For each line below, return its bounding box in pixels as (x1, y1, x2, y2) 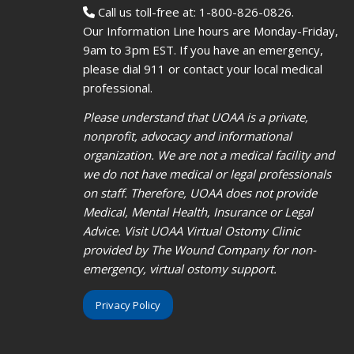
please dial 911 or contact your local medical (82, 60, 322, 77)
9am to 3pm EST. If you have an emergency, (82, 41, 323, 58)
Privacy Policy (95, 298, 160, 313)
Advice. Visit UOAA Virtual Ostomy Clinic (82, 222, 300, 239)
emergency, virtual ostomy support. (82, 260, 277, 277)
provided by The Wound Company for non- (82, 241, 316, 258)
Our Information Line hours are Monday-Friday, (82, 22, 338, 39)
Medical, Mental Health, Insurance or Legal (82, 203, 313, 220)
